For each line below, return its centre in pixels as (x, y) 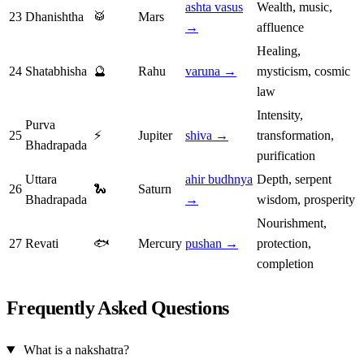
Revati (42, 244)
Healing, (279, 51)
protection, (284, 244)
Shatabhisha (56, 71)
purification (286, 156)
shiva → (207, 136)
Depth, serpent (294, 180)
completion (285, 264)
